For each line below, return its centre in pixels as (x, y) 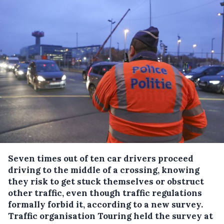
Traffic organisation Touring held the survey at (110, 216)
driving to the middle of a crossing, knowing (104, 170)
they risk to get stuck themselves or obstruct (106, 181)
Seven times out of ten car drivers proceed (101, 158)
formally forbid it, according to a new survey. (105, 204)
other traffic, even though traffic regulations (105, 193)
